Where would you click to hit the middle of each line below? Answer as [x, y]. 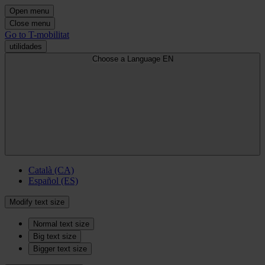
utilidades [26, 46]
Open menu [29, 11]
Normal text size [61, 224]
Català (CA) [51, 170]
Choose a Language [126, 59]
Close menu [30, 23]
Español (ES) [53, 181]
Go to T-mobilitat [37, 35]
